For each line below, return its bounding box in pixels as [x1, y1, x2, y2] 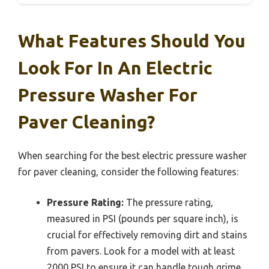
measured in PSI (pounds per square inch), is [47, 213, 238, 225]
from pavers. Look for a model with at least [47, 246, 235, 257]
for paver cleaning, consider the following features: [18, 166, 238, 178]
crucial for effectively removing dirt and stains [47, 229, 247, 241]
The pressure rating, [124, 197, 213, 208]
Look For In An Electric [18, 58, 213, 79]
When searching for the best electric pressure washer [18, 150, 247, 162]
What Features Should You [18, 31, 246, 52]
